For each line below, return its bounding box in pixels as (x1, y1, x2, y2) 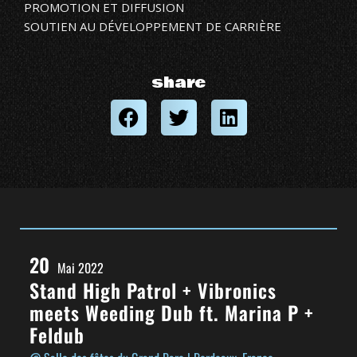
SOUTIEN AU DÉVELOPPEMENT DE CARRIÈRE (24, 18, 281, 34)
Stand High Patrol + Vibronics (29, 275, 277, 304)
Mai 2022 (57, 257, 104, 277)
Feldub (29, 320, 84, 349)
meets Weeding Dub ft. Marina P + (29, 297, 314, 327)
